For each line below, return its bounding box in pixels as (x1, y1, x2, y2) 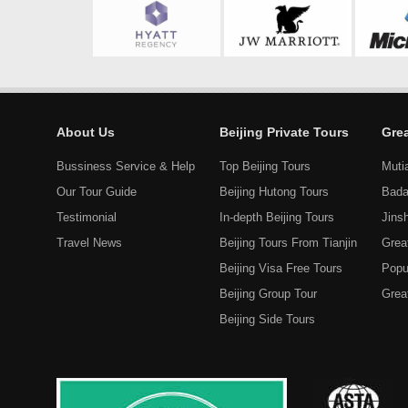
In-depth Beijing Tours (219, 210, 334, 224)
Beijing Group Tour (219, 287, 317, 301)
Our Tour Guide (56, 185, 137, 199)
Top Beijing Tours (219, 159, 311, 173)
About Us (56, 125, 115, 139)
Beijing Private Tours (219, 125, 349, 139)
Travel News (56, 236, 122, 250)
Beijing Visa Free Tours (219, 261, 342, 275)
